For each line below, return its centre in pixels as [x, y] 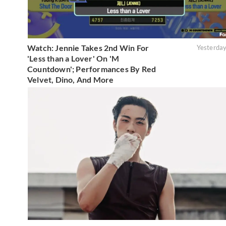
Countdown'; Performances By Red [92, 69]
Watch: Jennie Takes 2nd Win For [88, 47]
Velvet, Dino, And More [71, 79]
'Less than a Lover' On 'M [73, 58]
